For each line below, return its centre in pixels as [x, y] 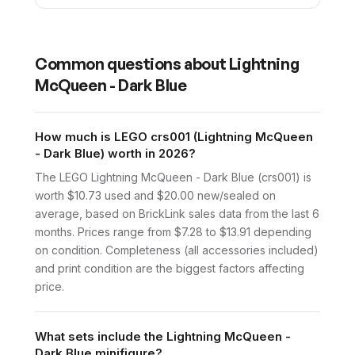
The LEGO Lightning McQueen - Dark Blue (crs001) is [173, 177]
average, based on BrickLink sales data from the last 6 [177, 214]
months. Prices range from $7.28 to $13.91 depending [173, 232]
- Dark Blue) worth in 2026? [115, 154]
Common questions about [132, 64]
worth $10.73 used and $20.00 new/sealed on [155, 196]
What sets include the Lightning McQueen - [163, 337]
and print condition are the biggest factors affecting [170, 269]
